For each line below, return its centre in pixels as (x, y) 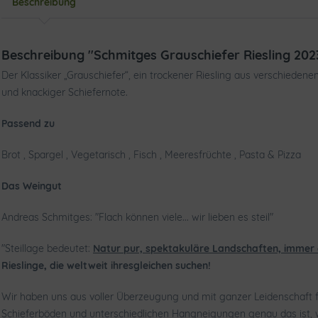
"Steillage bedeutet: (47, 248)
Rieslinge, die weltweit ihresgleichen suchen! (106, 265)
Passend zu (28, 124)
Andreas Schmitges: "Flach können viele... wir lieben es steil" (137, 217)
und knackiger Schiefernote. (65, 92)
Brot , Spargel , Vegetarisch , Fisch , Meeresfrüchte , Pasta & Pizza (151, 155)
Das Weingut (32, 186)
